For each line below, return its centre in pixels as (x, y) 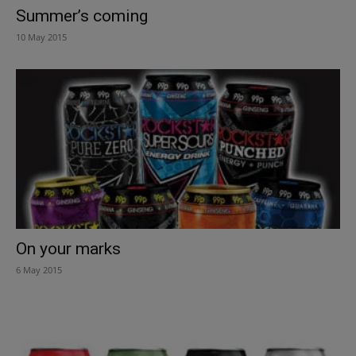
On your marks (68, 249)
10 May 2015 (41, 37)
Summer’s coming (82, 15)
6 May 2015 (39, 270)
